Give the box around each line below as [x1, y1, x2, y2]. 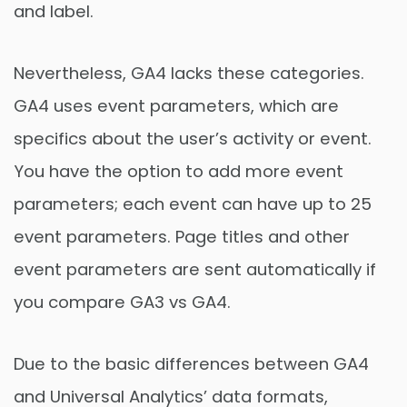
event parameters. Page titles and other [14, 224, 350, 248]
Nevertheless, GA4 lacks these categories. [14, 61, 364, 84]
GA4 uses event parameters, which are [14, 94, 339, 117]
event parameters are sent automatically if [14, 257, 376, 281]
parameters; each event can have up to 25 [14, 192, 372, 215]
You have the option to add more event [14, 159, 343, 183]
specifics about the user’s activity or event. [14, 126, 372, 150]
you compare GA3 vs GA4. [14, 290, 231, 313]
